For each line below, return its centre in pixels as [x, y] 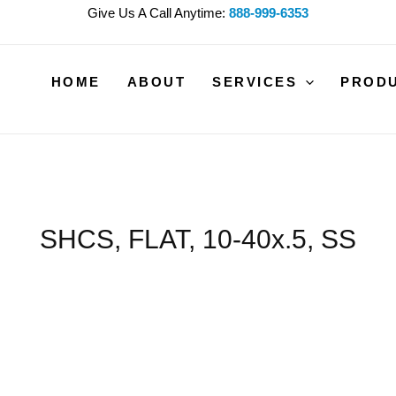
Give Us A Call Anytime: [156, 13]
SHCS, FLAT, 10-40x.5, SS [198, 239]
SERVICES [255, 81]
